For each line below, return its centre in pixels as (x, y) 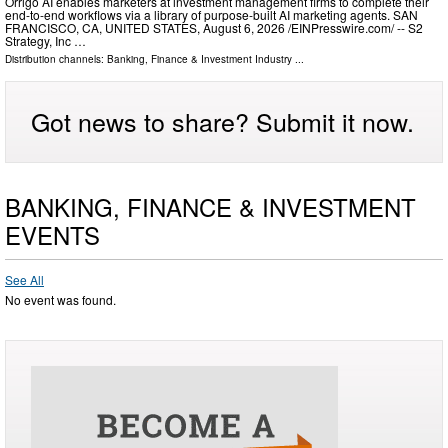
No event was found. (60, 299)
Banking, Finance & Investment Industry (199, 58)
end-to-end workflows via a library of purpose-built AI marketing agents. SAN (211, 14)
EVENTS (52, 234)
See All (24, 279)
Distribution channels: (56, 58)
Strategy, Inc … (45, 40)
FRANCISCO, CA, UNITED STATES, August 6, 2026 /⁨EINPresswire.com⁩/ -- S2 (214, 27)
